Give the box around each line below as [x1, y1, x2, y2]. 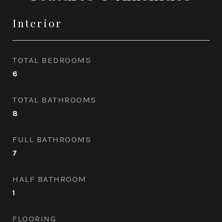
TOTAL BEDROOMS [12, 55, 91, 65]
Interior [12, 16, 62, 30]
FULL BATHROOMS [12, 134, 91, 144]
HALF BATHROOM [12, 174, 87, 184]
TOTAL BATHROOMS [12, 95, 97, 105]
